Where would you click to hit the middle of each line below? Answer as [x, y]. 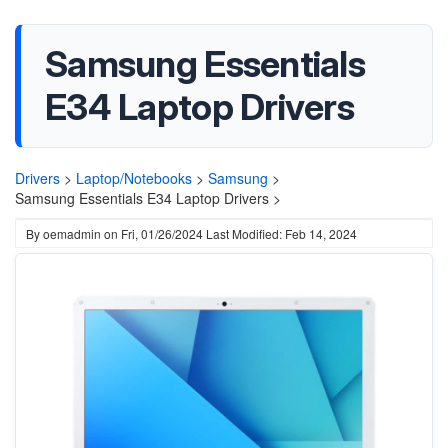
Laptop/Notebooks [134, 178]
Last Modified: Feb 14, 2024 [281, 233]
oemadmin [72, 233]
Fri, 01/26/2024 [162, 233]
